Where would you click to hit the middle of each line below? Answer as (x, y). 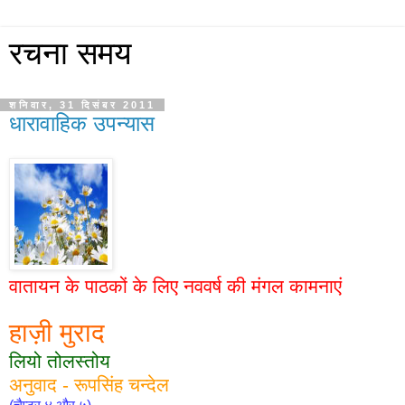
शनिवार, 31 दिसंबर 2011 (82, 105)
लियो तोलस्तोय (60, 361)
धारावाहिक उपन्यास (82, 123)
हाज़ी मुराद (57, 332)
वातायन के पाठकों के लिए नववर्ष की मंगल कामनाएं (175, 286)
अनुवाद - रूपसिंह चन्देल (89, 384)
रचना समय (70, 53)
